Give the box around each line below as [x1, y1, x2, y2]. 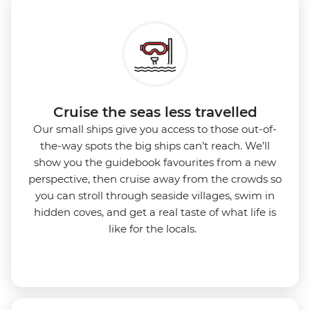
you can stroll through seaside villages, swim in [35, 188, 275, 202]
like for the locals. [108, 221, 202, 235]
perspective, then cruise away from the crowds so [28, 172, 282, 185]
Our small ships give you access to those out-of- [33, 122, 277, 136]
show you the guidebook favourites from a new [34, 155, 276, 169]
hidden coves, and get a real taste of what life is [34, 205, 276, 219]
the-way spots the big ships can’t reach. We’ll [40, 138, 270, 152]
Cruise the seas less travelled [53, 103, 257, 120]
